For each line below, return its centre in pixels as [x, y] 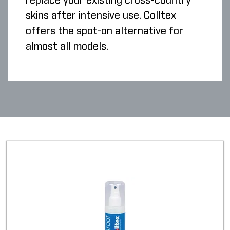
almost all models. [67, 47]
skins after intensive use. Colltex [101, 16]
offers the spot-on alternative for [104, 32]
